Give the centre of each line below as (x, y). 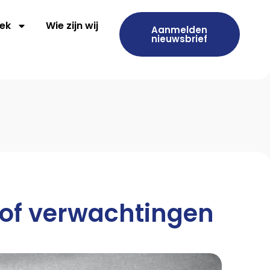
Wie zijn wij (72, 26)
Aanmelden (180, 30)
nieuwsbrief (180, 39)
